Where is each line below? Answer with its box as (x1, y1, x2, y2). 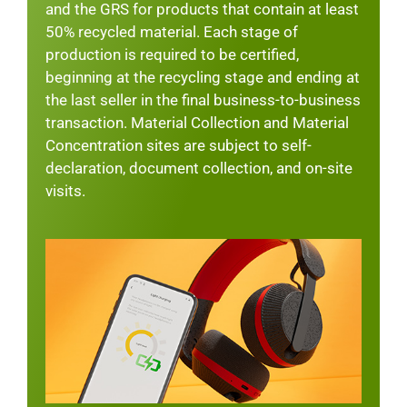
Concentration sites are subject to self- (45, 135, 312, 154)
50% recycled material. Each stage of (45, 22, 298, 41)
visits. (45, 181, 85, 200)
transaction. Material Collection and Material (45, 113, 349, 132)
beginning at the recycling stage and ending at (45, 67, 360, 86)
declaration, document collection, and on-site (45, 158, 352, 177)
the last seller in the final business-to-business (45, 90, 361, 109)
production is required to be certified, (45, 45, 299, 64)
